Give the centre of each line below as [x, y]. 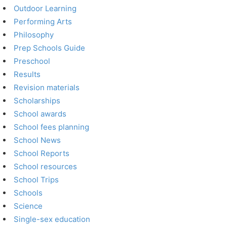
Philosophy [34, 35]
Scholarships [37, 101]
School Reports [42, 153]
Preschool [32, 61]
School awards [40, 114]
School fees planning [52, 127]
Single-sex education [52, 219]
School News [37, 140]
